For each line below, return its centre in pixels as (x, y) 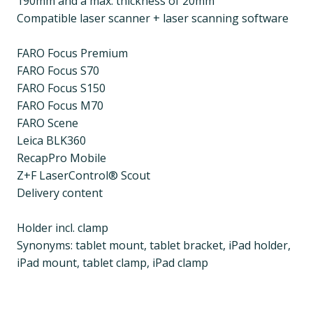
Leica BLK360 (51, 141)
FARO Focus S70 (58, 71)
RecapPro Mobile (61, 158)
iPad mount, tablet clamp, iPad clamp (112, 263)
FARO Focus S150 (61, 88)
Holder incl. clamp (63, 228)
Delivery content (60, 193)
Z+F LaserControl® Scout (83, 176)
